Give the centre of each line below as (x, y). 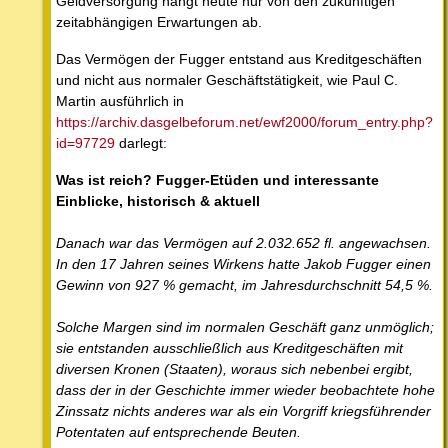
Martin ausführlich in (120, 100)
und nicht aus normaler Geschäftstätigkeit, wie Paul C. (227, 79)
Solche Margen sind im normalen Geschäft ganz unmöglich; (245, 326)
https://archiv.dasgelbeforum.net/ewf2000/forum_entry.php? (244, 121)
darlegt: (141, 142)
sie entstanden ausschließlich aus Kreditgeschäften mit (229, 347)
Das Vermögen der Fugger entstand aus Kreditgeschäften (239, 58)
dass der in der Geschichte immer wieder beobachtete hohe (245, 389)
